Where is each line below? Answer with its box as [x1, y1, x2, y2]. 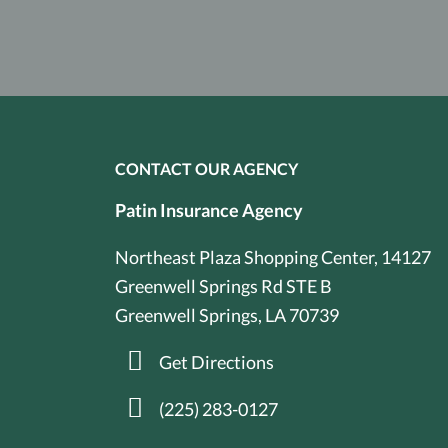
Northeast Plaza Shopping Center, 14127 [115, 246, 432, 269]
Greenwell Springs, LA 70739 [115, 304, 340, 327]
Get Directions [158, 351, 274, 374]
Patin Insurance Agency [115, 199, 304, 222]
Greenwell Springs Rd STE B [115, 275, 333, 298]
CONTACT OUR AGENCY [115, 159, 299, 179]
